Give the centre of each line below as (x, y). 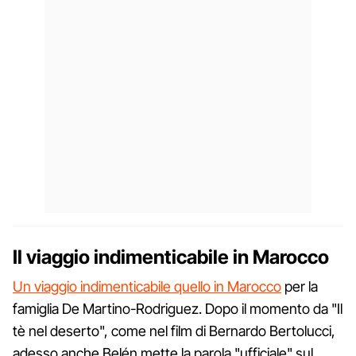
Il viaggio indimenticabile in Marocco (171, 257)
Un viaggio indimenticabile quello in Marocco (147, 286)
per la (300, 286)
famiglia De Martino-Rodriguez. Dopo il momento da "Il (178, 308)
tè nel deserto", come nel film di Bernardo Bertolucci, (174, 331)
